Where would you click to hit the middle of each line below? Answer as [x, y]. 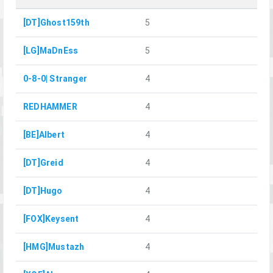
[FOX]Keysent [51, 219]
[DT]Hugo [43, 191]
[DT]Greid [43, 163]
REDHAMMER [50, 107]
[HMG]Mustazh [54, 247]
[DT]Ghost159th [56, 23]
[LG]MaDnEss [51, 51]
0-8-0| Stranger [55, 79]
